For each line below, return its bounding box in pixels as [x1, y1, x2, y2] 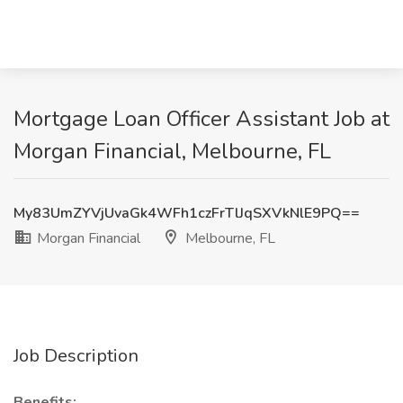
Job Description [13, 344, 139, 368]
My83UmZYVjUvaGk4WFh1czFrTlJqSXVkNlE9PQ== [13, 203, 360, 223]
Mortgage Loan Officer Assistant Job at [13, 104, 390, 133]
